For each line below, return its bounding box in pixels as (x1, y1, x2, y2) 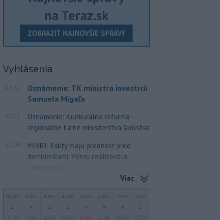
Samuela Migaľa (27, 94, 85, 104)
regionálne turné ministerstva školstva (27, 123, 150, 132)
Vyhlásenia (2, 62, 53, 74)
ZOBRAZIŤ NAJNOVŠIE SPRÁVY (27, 28, 126, 38)
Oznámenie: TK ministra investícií (27, 83, 148, 93)
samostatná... (27, 163, 71, 172)
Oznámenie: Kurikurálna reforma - (27, 112, 134, 121)
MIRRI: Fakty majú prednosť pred (27, 141, 131, 150)
